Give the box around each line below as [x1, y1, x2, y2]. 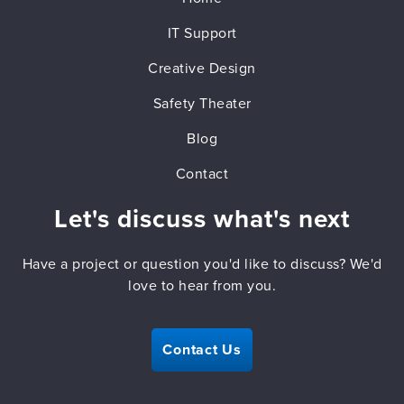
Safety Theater [152, 95, 252, 113]
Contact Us [162, 341, 242, 359]
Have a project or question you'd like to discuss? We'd [22, 255, 382, 273]
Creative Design [148, 60, 256, 78]
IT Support [167, 24, 237, 42]
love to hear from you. [128, 277, 276, 295]
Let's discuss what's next [54, 204, 350, 234]
